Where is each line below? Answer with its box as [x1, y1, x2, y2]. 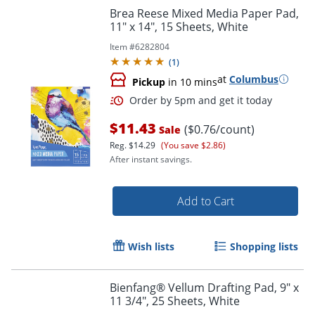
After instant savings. [110, 153, 192, 165]
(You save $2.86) [161, 139, 226, 151]
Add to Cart [176, 193, 234, 209]
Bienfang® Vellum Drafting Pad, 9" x [110, 279, 299, 295]
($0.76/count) [184, 121, 255, 137]
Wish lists [128, 239, 174, 253]
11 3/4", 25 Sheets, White [110, 292, 240, 309]
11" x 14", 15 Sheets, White [110, 18, 248, 34]
